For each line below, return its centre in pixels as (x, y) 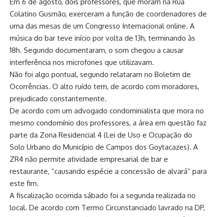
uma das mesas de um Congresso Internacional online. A (102, 26)
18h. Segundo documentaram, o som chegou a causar (97, 50)
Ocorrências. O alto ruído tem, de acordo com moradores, (104, 87)
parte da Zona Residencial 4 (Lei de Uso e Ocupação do (101, 135)
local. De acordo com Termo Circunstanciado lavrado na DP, (107, 208)
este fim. (24, 184)
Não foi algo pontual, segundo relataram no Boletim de (100, 75)
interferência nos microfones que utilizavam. (82, 62)
